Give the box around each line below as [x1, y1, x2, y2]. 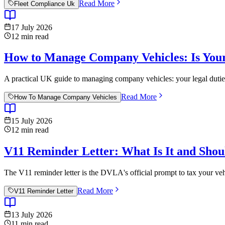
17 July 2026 [11, 23, 52, 32]
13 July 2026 [11, 210, 52, 219]
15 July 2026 [11, 117, 52, 126]
